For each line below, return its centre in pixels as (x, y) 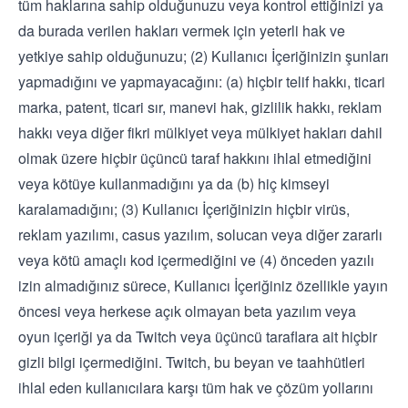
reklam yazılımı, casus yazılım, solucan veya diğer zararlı (200, 235)
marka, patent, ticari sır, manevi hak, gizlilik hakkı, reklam (200, 107)
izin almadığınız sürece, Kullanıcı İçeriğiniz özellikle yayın (203, 286)
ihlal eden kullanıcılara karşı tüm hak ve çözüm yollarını (196, 388)
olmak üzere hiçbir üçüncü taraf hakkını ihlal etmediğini (195, 158)
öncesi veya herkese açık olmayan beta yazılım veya (187, 311)
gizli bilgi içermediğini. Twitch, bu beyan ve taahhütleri (192, 362)
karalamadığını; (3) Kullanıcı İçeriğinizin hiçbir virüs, (184, 209)
